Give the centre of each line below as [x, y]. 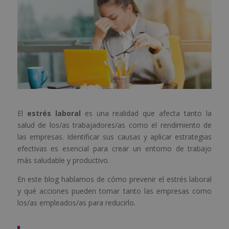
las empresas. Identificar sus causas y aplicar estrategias [114, 137]
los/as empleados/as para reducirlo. [76, 203]
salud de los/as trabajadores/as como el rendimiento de [114, 125]
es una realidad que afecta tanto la [146, 113]
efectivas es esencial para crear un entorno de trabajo [114, 149]
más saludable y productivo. [63, 161]
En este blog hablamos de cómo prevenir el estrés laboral [114, 179]
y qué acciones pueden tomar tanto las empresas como [114, 191]
